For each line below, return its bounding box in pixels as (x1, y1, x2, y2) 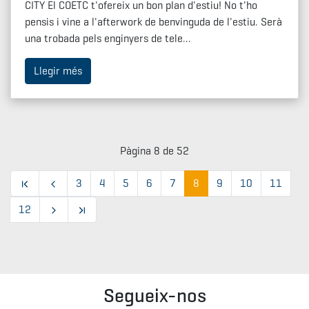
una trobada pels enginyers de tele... (25, 32, 191, 46)
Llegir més (34, 64, 82, 78)
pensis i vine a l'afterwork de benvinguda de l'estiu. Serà (25, 15, 282, 29)
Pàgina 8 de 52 (120, 144, 189, 158)
